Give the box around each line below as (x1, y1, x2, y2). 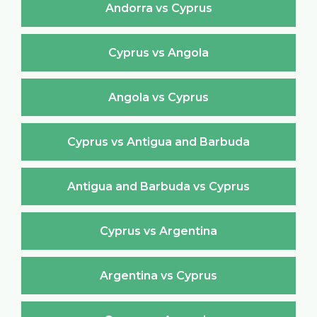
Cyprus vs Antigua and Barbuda (67, 134, 250, 149)
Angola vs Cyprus (108, 90, 209, 104)
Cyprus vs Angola (108, 45, 209, 59)
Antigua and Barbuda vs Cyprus (67, 179, 250, 193)
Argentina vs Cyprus (100, 268, 217, 282)
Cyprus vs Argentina (100, 224, 217, 238)
